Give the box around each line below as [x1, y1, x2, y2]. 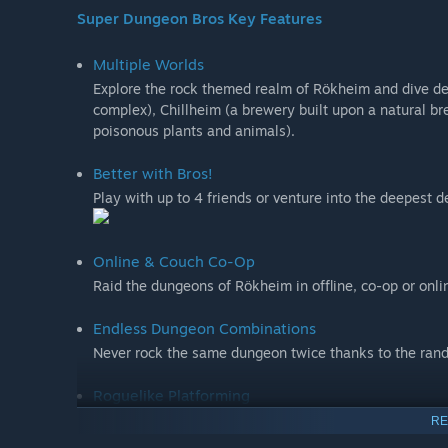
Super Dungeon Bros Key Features [77, 8, 322, 28]
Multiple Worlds [93, 54, 204, 74]
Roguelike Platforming [93, 385, 250, 405]
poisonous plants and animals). [93, 121, 295, 139]
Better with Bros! [93, 163, 213, 183]
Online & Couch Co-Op [93, 251, 255, 271]
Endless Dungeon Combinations [93, 318, 316, 338]
